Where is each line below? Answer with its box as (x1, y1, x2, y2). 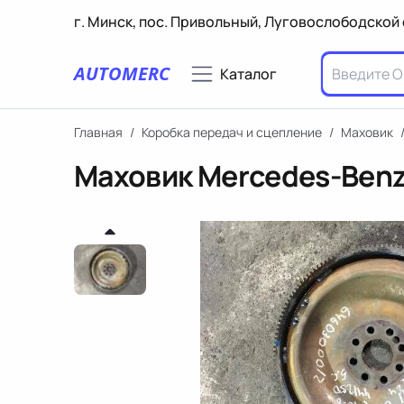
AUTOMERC (74, 61, 170, 86)
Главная (74, 124, 123, 141)
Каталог (220, 64, 277, 84)
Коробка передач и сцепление (142, 124, 322, 141)
